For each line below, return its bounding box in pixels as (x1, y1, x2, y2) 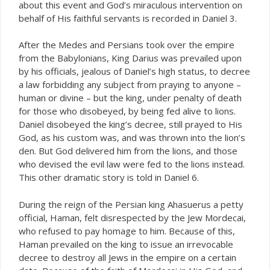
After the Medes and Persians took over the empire (19, 39, 234, 51)
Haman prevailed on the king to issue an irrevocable (19, 237, 233, 250)
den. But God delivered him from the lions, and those (19, 145, 237, 157)
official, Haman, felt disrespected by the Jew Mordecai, (19, 211, 246, 224)
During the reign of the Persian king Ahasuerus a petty (19, 198, 243, 210)
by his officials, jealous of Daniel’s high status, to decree (19, 65, 250, 77)
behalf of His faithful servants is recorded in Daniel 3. (19, 11, 237, 24)
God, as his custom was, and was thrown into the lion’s (19, 131, 245, 143)
